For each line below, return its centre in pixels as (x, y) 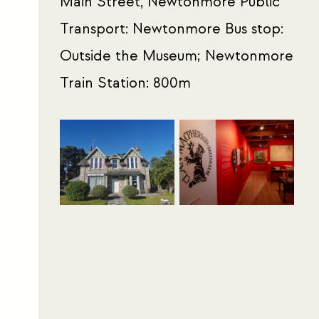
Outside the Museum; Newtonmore (176, 56)
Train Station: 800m (125, 83)
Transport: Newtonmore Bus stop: (171, 29)
